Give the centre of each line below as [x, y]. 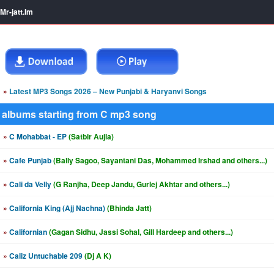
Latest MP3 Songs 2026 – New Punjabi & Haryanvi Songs [107, 91]
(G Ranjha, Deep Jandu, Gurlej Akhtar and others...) [142, 184]
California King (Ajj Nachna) [57, 208]
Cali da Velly [30, 184]
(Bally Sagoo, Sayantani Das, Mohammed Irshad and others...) [160, 160]
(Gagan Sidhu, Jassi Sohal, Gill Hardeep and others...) [141, 232]
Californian [28, 232]
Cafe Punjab [30, 160]
